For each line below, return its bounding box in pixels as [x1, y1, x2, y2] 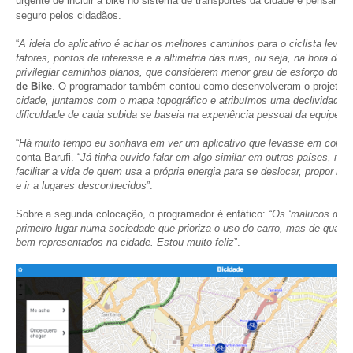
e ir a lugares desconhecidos [16, 180, 147, 191]
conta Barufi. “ [16, 151, 80, 163]
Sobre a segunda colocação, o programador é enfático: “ [16, 208, 272, 220]
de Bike [16, 80, 52, 92]
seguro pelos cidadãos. [16, 9, 121, 21]
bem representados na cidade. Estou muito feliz [16, 236, 234, 248]
